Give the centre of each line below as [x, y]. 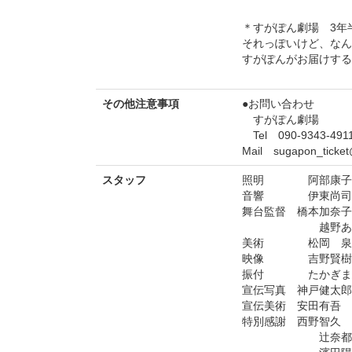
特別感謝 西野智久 [291, 321]
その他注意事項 [141, 104]
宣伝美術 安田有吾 [291, 306]
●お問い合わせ [278, 104]
